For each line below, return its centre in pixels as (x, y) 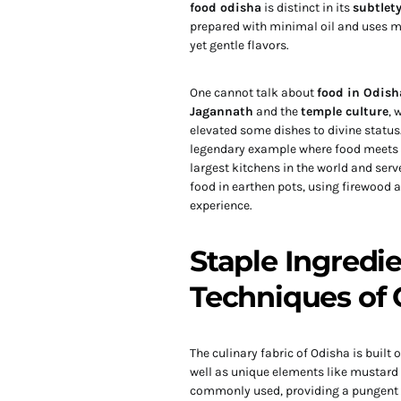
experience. (221, 205)
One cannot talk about (253, 93)
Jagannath (222, 111)
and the (277, 111)
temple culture (345, 111)
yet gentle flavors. (239, 45)
